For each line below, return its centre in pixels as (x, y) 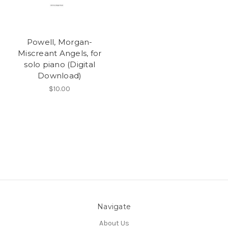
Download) (60, 76)
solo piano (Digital (60, 65)
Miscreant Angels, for (60, 53)
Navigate (114, 207)
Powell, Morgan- (60, 42)
